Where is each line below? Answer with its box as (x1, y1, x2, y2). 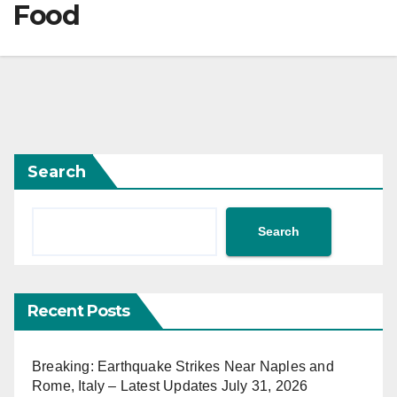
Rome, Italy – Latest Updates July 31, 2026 (32, 378, 308, 393)
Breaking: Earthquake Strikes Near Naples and (32, 358, 334, 374)
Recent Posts (27, 300, 130, 321)
